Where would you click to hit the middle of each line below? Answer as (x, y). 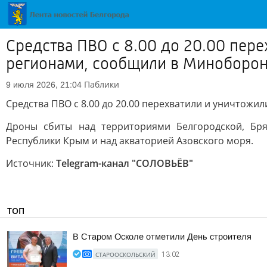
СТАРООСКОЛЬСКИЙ (125, 254)
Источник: (31, 163)
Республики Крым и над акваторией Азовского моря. (130, 141)
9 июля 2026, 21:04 (44, 85)
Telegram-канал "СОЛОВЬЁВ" (125, 163)
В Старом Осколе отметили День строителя (162, 237)
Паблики (102, 84)
